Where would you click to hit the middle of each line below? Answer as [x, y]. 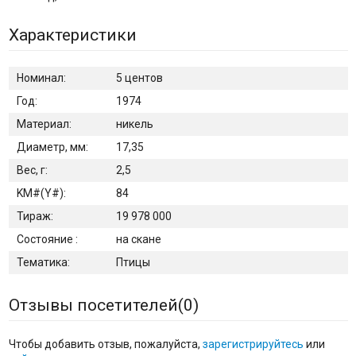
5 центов [139, 78]
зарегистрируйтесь [253, 344]
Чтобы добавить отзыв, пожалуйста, [105, 344]
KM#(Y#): [41, 193]
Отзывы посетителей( [96, 306]
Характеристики [72, 35]
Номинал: [41, 78]
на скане [138, 240]
